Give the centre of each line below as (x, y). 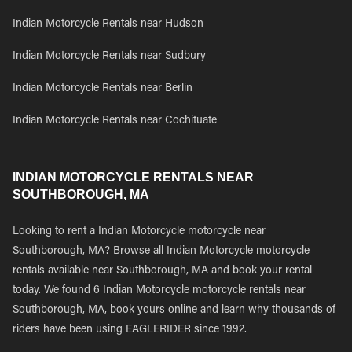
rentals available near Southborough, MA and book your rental (162, 271)
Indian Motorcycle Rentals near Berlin (103, 89)
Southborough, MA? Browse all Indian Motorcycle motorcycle (161, 251)
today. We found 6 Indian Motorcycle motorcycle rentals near (159, 291)
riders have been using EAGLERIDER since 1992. (130, 330)
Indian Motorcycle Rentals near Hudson (108, 24)
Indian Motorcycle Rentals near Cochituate (115, 121)
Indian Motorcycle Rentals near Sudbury (109, 57)
